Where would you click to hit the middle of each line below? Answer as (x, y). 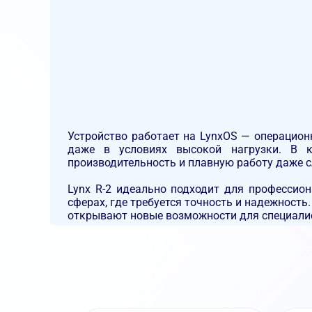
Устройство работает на (134, 136)
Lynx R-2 (89, 189)
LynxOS (218, 136)
